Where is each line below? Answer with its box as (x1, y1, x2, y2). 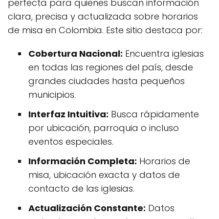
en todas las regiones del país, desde (28, 61, 193, 73)
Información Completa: (28, 155, 137, 167)
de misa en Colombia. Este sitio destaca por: (8, 24, 202, 36)
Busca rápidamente (109, 108, 199, 120)
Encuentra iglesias (123, 47, 204, 60)
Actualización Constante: (28, 202, 146, 214)
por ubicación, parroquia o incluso (28, 122, 179, 134)
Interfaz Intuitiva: (28, 108, 109, 120)
